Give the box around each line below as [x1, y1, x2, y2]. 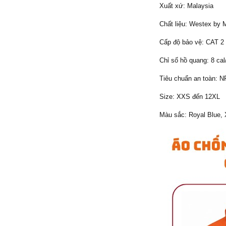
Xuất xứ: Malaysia [159, 2, 213, 10]
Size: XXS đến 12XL [159, 93, 220, 100]
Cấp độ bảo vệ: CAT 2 [159, 38, 224, 46]
